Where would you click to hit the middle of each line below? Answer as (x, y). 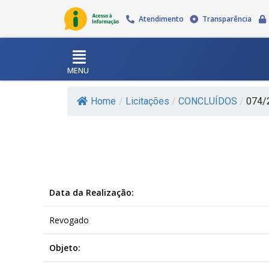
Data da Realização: (92, 192)
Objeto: (65, 247)
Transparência (227, 19)
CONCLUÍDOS (208, 101)
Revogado (69, 220)
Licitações (147, 101)
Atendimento (161, 19)
